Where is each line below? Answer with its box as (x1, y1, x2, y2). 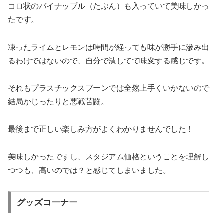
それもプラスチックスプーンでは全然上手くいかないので (8, 84, 209, 93)
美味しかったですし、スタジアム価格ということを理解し (8, 153, 209, 161)
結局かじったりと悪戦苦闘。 (8, 97, 108, 106)
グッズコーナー (16, 197, 77, 207)
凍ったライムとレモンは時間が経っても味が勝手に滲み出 (8, 43, 209, 51)
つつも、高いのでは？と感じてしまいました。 (8, 166, 170, 175)
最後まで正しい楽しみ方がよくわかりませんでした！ (8, 125, 194, 134)
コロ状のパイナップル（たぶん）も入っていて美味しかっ (8, 1, 209, 10)
